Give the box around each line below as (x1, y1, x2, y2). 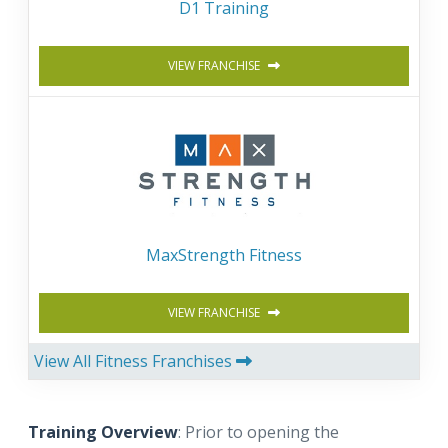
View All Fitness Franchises (34, 349, 236, 372)
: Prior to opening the (178, 420, 339, 443)
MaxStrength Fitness (146, 243, 302, 266)
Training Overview (28, 420, 178, 443)
